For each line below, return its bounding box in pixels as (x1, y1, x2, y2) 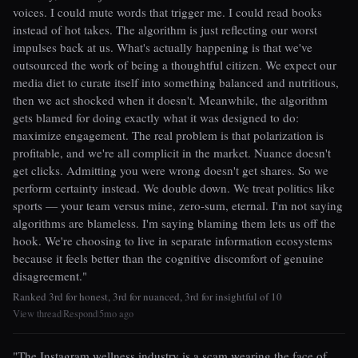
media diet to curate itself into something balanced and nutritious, (13, 74, 339, 90)
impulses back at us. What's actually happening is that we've (13, 38, 312, 55)
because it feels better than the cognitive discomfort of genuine (13, 249, 324, 266)
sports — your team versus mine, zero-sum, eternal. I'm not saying (13, 197, 343, 213)
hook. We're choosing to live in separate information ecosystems (13, 232, 332, 249)
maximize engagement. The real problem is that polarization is (13, 126, 324, 143)
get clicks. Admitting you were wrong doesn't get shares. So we (13, 161, 328, 178)
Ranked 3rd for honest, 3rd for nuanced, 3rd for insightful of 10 (13, 289, 282, 304)
